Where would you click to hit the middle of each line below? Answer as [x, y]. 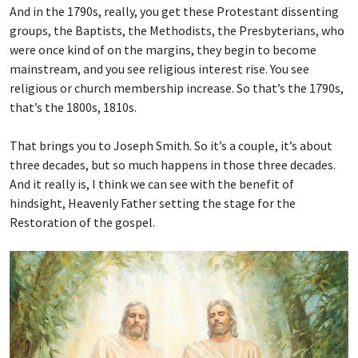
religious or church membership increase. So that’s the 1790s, [177, 88]
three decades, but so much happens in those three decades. [173, 164]
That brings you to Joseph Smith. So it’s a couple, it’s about [171, 145]
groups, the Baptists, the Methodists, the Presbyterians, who [177, 30]
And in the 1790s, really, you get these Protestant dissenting [174, 11]
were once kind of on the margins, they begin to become [163, 49]
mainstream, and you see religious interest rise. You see [159, 68]
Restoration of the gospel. [82, 222]
